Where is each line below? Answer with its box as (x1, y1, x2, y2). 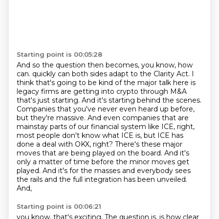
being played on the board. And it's (70, 149, 189, 157)
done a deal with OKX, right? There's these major (16, 140, 182, 149)
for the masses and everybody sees (69, 166, 191, 175)
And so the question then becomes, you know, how (16, 61, 193, 69)
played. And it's (16, 166, 69, 175)
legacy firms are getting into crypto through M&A (16, 87, 187, 96)
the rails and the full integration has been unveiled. (16, 175, 187, 184)
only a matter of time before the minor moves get (16, 157, 189, 166)
